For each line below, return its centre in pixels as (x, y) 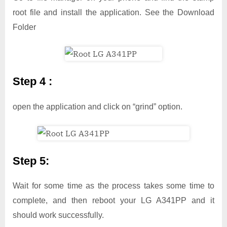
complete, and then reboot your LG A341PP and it (113, 201)
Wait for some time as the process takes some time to (113, 186)
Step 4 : (34, 81)
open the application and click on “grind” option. (98, 106)
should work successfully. (58, 215)
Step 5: (32, 161)
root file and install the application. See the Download (113, 12)
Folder (24, 27)
